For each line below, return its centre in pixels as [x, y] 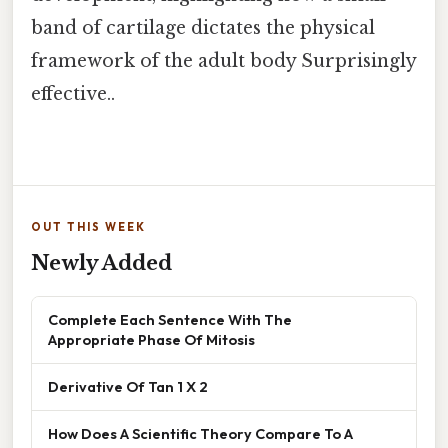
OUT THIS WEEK [88, 226]
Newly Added [101, 262]
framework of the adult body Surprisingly [223, 60]
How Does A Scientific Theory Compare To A [200, 433]
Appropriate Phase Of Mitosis [151, 339]
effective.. [73, 93]
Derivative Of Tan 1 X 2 [128, 386]
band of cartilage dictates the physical [203, 27]
